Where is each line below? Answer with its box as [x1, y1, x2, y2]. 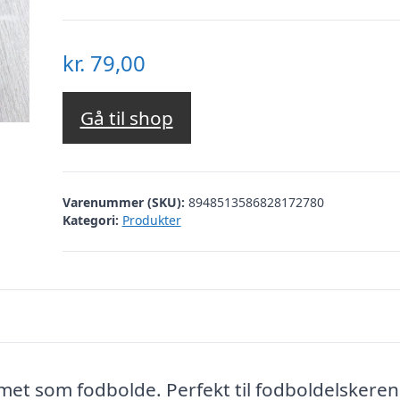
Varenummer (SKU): [62, 193, 188, 211]
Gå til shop [79, 105, 173, 131]
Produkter [121, 211, 181, 229]
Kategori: [62, 211, 119, 229]
